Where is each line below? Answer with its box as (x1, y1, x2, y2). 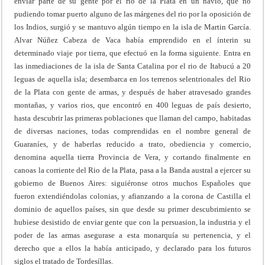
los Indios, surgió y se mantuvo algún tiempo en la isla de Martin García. (14, 22, 251, 31)
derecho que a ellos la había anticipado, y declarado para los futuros (14, 243, 251, 253)
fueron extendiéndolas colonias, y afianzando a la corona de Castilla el (14, 191, 251, 201)
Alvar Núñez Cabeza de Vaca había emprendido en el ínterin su (14, 35, 251, 44)
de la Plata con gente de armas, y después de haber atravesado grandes (14, 87, 251, 96)
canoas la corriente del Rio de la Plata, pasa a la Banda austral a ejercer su (14, 165, 251, 174)
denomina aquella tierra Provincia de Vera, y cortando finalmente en (14, 152, 251, 161)
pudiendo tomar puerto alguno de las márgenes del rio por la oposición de (14, 9, 251, 18)
